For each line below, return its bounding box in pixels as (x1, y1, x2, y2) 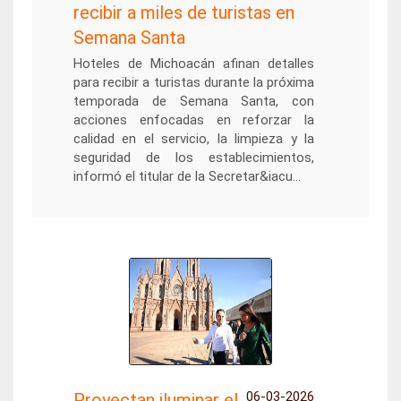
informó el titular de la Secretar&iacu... (73, 168, 301, 184)
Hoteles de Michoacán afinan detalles (73, 55, 315, 72)
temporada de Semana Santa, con (73, 93, 315, 109)
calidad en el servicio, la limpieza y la (73, 131, 315, 147)
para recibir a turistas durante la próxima (73, 74, 315, 90)
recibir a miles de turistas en (73, 2, 294, 23)
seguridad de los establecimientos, (73, 149, 315, 166)
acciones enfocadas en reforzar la (73, 112, 315, 128)
